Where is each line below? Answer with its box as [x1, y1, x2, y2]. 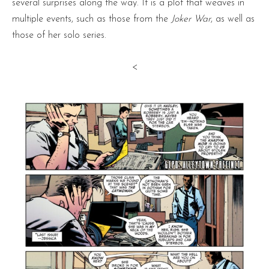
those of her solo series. [12, 31, 106, 41]
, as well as [211, 14, 255, 25]
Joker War [171, 14, 211, 25]
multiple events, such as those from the [12, 14, 171, 25]
